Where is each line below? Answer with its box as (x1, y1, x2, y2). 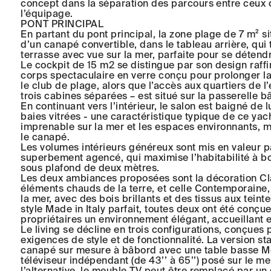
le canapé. (21, 131, 70, 143)
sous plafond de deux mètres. (21, 162, 160, 174)
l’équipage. (21, 8, 73, 19)
